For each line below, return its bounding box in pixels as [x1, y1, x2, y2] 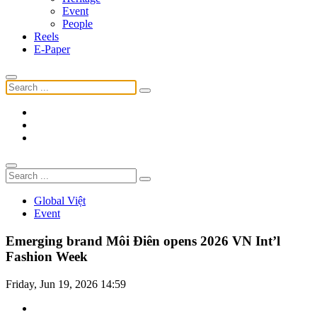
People [62, 18, 93, 30]
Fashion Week [6, 249, 88, 265]
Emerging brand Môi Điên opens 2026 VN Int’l [6, 234, 280, 249]
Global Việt [34, 195, 86, 207]
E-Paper [34, 43, 70, 56]
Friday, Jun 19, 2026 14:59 [6, 277, 126, 290]
